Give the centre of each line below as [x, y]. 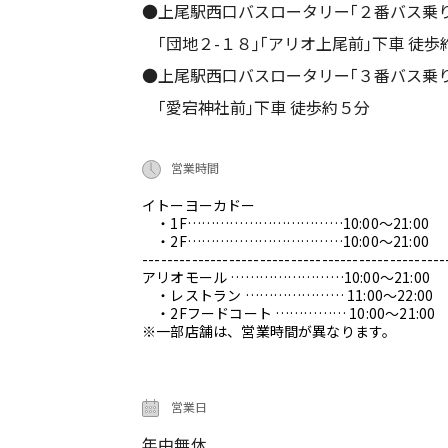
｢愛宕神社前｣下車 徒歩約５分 [256, 107]
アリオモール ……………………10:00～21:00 [286, 277]
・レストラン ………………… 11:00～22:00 [288, 295]
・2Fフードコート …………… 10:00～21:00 [289, 313]
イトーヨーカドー [199, 205]
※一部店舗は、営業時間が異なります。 [269, 331]
